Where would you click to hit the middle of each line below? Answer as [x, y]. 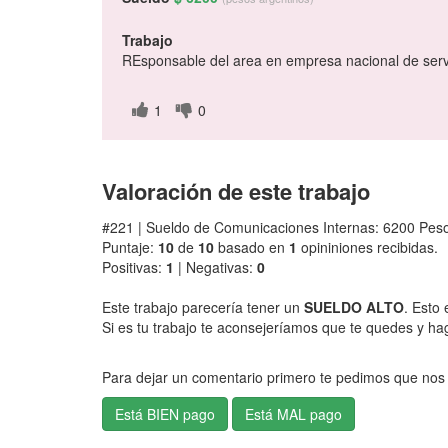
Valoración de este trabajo [236, 191]
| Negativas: [215, 267]
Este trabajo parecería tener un [203, 307]
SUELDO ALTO [354, 307]
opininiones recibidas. [367, 247]
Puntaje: [130, 247]
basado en [251, 247]
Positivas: [134, 267]
